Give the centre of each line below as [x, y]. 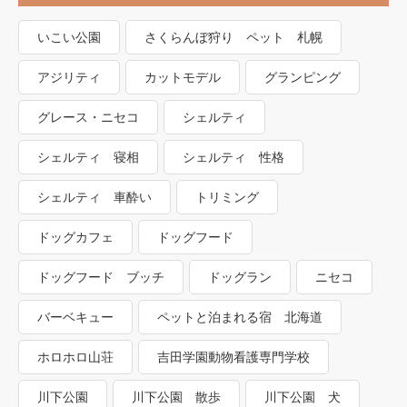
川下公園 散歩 [176, 397]
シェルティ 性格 [233, 157]
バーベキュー [75, 317]
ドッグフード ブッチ [101, 277]
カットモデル [183, 77]
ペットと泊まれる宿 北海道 [240, 317]
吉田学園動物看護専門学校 [233, 357]
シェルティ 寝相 [88, 157]
